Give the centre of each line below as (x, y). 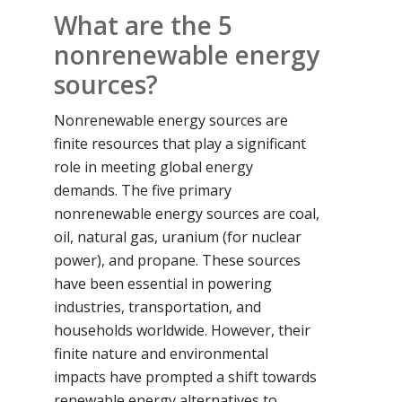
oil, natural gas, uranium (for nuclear (178, 236)
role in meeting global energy (153, 166)
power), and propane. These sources (177, 260)
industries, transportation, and (157, 306)
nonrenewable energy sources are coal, (187, 213)
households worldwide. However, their (182, 330)
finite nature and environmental (161, 353)
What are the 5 (143, 25)
